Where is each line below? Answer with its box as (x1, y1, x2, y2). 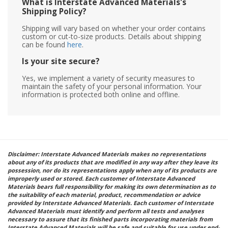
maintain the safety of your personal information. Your (22, 81, 202, 91)
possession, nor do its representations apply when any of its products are (8, 166, 217, 174)
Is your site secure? (22, 55, 100, 67)
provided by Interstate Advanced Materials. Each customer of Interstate (8, 198, 214, 207)
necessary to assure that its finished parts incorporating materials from (8, 215, 213, 223)
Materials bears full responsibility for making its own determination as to (8, 182, 216, 190)
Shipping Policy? (22, 6, 87, 17)
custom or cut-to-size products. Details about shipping (22, 31, 201, 41)
